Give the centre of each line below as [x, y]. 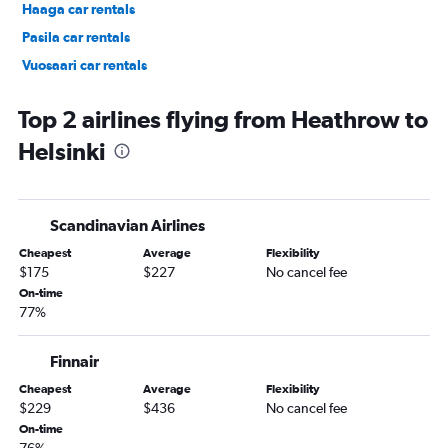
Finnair [74, 361]
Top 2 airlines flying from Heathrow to [223, 119]
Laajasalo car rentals [87, 93]
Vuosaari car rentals [84, 65]
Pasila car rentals [76, 37]
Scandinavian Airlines [127, 225]
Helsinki [61, 151]
